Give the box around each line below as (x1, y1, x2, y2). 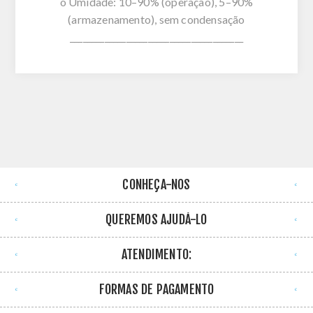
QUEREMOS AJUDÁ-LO (105, 211, 208, 227)
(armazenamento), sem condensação (68, 12, 245, 26)
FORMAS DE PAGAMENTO (99, 281, 214, 297)
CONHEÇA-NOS (122, 176, 191, 192)
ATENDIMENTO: (121, 246, 192, 262)
